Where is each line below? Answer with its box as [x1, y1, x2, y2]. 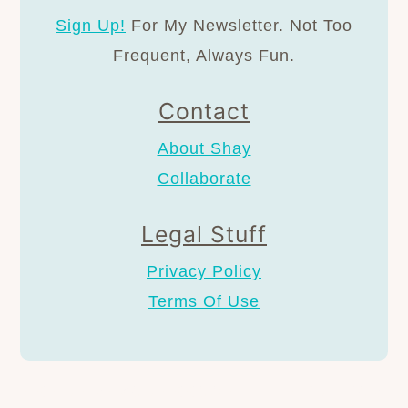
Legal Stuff [141, 220, 267, 249]
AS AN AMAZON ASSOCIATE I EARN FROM [23, 382, 385, 402]
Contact [158, 97, 250, 126]
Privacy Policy [147, 262, 261, 281]
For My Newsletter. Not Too [126, 16, 352, 36]
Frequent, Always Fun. [113, 46, 295, 66]
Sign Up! [56, 16, 126, 36]
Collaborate [157, 169, 251, 189]
